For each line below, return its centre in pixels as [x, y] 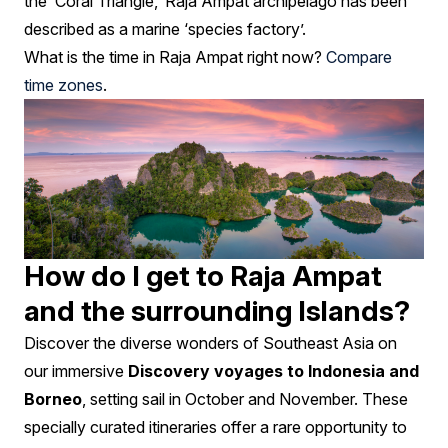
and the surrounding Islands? [217, 310]
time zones [63, 85]
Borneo [53, 398]
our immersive [76, 370]
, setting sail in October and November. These [245, 398]
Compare [359, 57]
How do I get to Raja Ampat [203, 275]
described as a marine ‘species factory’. [165, 29]
